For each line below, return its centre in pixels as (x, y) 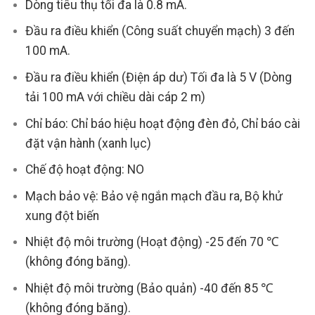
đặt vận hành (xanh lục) (88, 143)
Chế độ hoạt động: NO (84, 170)
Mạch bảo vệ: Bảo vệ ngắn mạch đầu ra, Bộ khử (154, 196)
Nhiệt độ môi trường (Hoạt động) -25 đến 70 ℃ (152, 242)
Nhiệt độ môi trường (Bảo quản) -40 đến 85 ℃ (149, 289)
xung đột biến (62, 216)
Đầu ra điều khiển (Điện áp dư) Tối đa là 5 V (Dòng (158, 78)
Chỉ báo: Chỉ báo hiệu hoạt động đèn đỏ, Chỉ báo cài (162, 123)
